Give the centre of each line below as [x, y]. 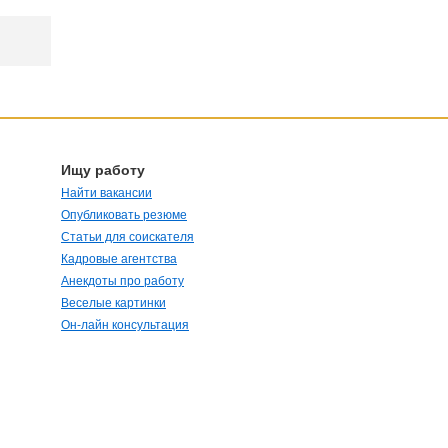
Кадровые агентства [119, 259]
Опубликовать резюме [124, 215]
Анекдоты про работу [122, 281]
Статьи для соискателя [127, 237]
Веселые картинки [113, 303]
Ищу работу [103, 170]
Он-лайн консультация [125, 325]
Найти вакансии [106, 193]
